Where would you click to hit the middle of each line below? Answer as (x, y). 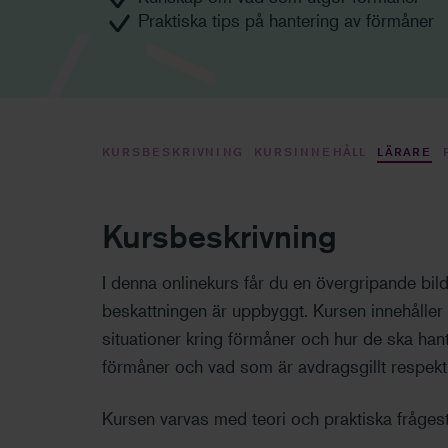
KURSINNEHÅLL (310, 151)
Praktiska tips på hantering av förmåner (288, 20)
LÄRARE (404, 151)
